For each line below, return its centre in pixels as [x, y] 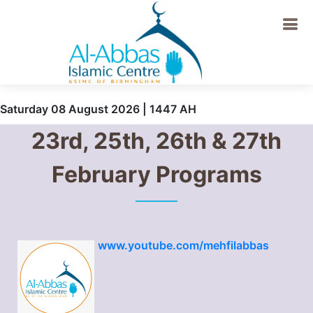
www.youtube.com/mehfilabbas [183, 245]
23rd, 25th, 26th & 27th [156, 141]
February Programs [156, 174]
